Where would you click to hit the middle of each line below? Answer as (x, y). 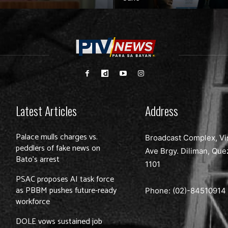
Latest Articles (47, 111)
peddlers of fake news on (58, 149)
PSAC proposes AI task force (65, 180)
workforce (33, 202)
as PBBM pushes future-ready (66, 191)
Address (162, 111)
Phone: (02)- (168, 191)
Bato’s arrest (38, 160)
